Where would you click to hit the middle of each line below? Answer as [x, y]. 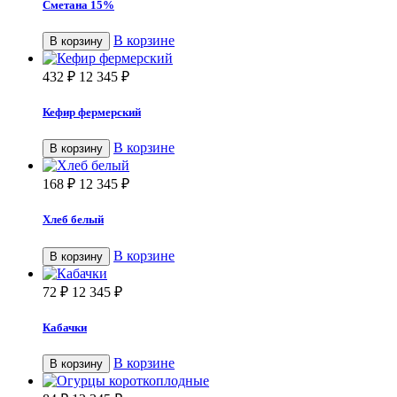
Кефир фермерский [92, 113]
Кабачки [65, 327]
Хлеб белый [73, 220]
